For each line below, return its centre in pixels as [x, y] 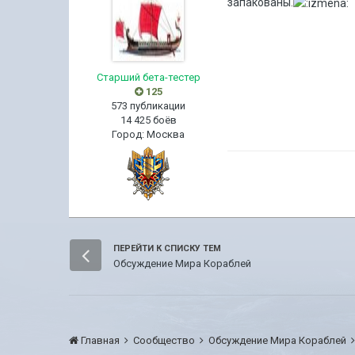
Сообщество [166, 340]
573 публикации [149, 106]
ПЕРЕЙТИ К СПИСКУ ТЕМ [168, 248]
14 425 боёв [148, 120]
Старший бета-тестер [148, 77]
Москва [166, 134]
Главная [101, 340]
